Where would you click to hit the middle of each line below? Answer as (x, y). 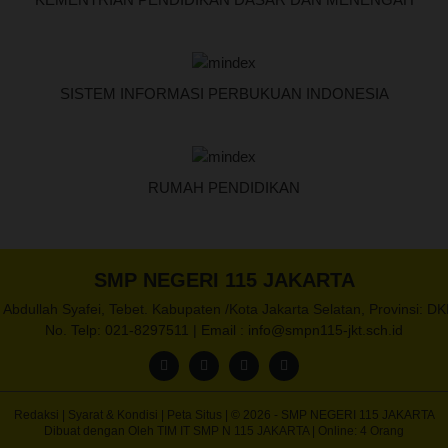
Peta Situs (195, 415)
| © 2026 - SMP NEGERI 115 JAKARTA (329, 415)
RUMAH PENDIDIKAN (224, 187)
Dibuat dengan (86, 431)
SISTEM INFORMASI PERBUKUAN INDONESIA (224, 93)
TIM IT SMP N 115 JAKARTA (234, 431)
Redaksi (37, 415)
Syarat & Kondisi (114, 415)
